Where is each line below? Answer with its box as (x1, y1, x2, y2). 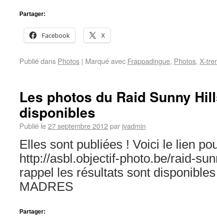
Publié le (19, 121, 46, 131)
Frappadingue (127, 56, 170, 66)
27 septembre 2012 (48, 121, 108, 131)
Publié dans (19, 56, 56, 66)
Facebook (42, 31, 70, 40)
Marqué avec (85, 56, 125, 66)
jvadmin (122, 121, 146, 131)
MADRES (19, 180, 73, 193)
